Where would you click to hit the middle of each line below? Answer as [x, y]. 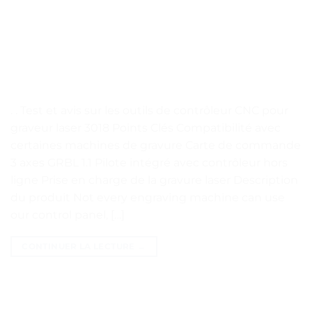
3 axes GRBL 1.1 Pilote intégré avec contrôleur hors [149, 163]
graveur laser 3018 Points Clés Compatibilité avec [146, 128]
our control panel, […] [68, 215]
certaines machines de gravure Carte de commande [156, 145]
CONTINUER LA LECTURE [79, 246]
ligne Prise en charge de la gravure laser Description [154, 180]
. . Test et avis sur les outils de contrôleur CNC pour [149, 110]
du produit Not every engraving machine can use [148, 197]
